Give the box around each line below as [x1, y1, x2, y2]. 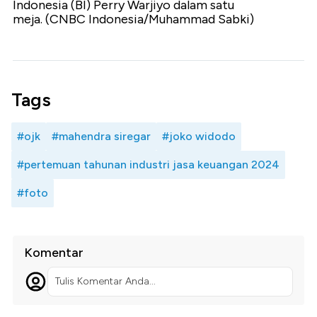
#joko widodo [162, 129, 236, 144]
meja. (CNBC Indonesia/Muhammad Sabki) [13, 11, 254, 28]
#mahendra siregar [52, 129, 151, 144]
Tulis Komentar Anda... [54, 275, 156, 288]
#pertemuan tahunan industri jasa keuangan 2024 [17, 158, 279, 172]
